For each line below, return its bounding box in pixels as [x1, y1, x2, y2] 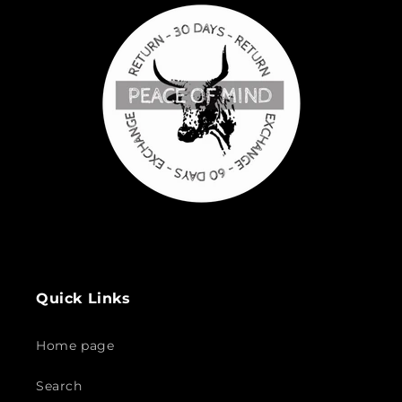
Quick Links [36, 290, 131, 308]
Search [36, 378, 83, 395]
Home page [36, 337, 115, 354]
